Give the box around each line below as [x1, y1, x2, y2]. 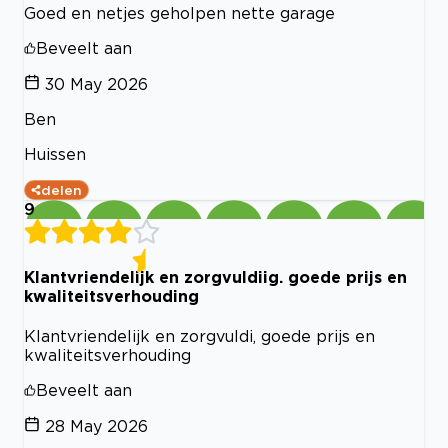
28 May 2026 [45, 416, 148, 435]
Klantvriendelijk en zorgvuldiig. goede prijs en [24, 267, 407, 286]
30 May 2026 [45, 75, 148, 94]
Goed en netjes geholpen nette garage [24, 4, 335, 23]
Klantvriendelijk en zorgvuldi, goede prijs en [24, 326, 375, 345]
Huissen [24, 145, 86, 164]
